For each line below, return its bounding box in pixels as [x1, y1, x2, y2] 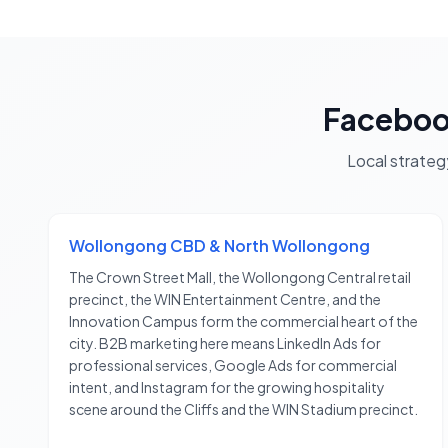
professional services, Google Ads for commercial [69, 356, 397, 375]
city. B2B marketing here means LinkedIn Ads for [69, 334, 381, 353]
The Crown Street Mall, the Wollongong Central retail [69, 268, 411, 287]
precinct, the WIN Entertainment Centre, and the [69, 290, 381, 309]
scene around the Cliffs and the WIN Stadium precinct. [69, 400, 418, 419]
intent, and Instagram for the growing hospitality [69, 378, 385, 397]
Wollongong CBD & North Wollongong [69, 235, 370, 257]
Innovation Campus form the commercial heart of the [69, 312, 418, 331]
